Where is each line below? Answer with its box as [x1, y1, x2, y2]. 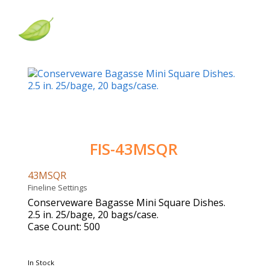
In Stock [28, 258, 54, 268]
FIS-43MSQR [89, 139, 178, 160]
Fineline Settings [28, 182, 91, 193]
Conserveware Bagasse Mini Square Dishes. [28, 196, 225, 210]
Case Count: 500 [28, 220, 100, 234]
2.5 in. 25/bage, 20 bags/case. [28, 208, 159, 222]
